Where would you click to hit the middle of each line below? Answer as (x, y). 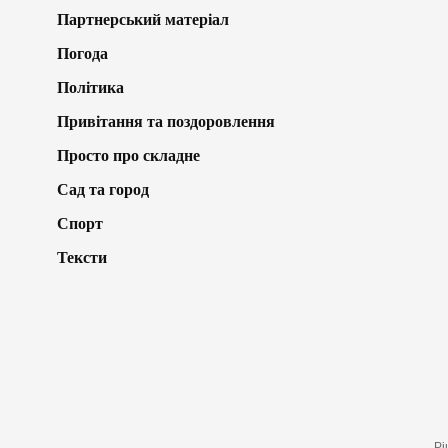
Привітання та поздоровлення (166, 121)
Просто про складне (128, 155)
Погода (82, 53)
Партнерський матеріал (143, 19)
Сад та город (103, 189)
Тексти (82, 257)
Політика (90, 87)
